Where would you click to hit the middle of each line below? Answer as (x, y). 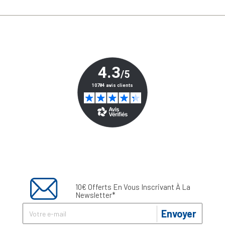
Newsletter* (95, 195)
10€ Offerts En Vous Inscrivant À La (133, 187)
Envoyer (179, 214)
